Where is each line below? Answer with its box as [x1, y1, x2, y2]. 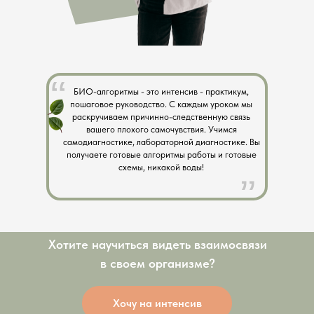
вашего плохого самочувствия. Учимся [86, 124, 237, 135]
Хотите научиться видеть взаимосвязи [48, 237, 267, 252]
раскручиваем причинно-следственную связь [72, 111, 250, 122]
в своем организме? [100, 256, 215, 271]
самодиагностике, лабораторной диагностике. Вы [62, 137, 260, 147]
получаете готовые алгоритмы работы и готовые [66, 149, 257, 160]
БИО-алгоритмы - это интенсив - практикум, [74, 86, 249, 97]
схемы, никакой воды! [118, 162, 204, 172]
